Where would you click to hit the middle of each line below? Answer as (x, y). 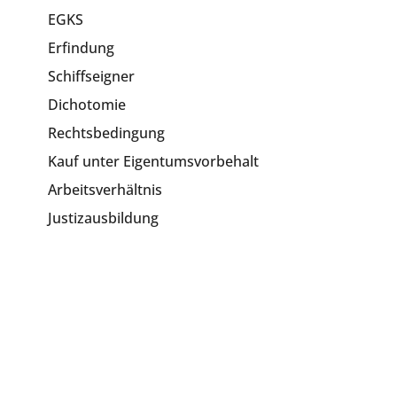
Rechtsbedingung (107, 133)
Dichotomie (87, 105)
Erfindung (82, 48)
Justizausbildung (104, 218)
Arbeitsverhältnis (105, 190)
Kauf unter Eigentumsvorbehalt (154, 161)
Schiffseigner (92, 76)
